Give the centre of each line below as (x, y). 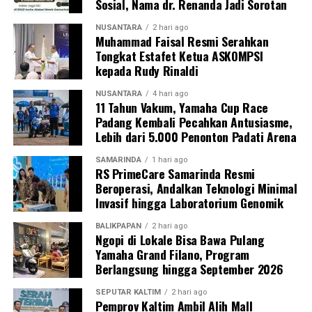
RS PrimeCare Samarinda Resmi (175, 173)
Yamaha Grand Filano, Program (172, 254)
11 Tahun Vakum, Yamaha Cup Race (181, 107)
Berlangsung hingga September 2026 (189, 269)
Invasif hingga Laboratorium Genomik (189, 203)
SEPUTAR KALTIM (128, 292)
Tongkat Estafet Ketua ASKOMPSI (179, 56)
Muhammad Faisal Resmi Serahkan (182, 41)
